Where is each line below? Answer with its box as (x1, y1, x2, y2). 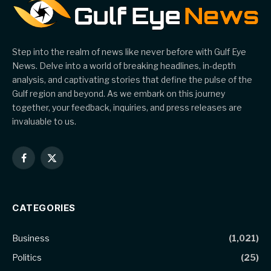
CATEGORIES (12, 202, 76, 214)
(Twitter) (51, 171, 85, 181)
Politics (12, 252, 42, 263)
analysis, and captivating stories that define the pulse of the (12, 74, 252, 85)
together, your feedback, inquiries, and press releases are (12, 102, 242, 113)
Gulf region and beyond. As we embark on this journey (12, 88, 225, 99)
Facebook (22, 158, 64, 169)
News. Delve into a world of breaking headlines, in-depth (12, 60, 236, 71)
